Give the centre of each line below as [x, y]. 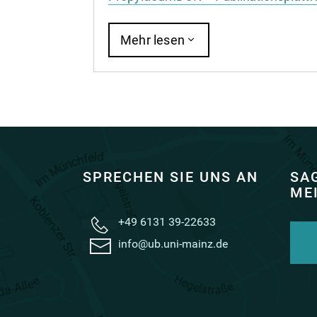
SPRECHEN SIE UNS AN [171, 177]
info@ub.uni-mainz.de [173, 243]
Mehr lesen [152, 40]
